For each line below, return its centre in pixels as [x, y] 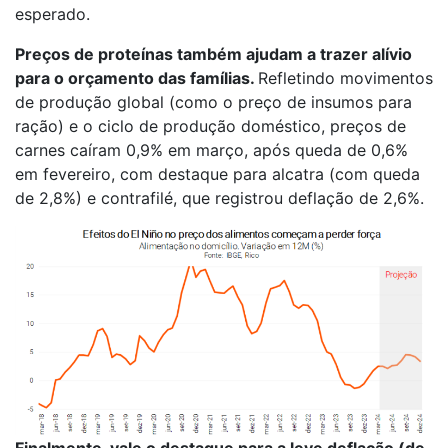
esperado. [52, 14]
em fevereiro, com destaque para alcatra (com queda [217, 174]
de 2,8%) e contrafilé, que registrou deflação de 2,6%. [219, 198]
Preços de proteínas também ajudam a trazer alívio [213, 54]
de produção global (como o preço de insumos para [213, 102]
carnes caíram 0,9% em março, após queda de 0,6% [211, 150]
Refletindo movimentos [345, 78]
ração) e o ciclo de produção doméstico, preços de [210, 126]
